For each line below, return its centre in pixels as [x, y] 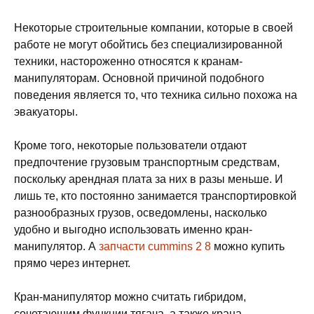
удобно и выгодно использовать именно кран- [133, 230]
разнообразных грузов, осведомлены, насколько [141, 213]
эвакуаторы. [46, 112]
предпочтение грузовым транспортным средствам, [147, 162]
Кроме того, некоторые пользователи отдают [130, 145]
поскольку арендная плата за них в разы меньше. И [149, 179]
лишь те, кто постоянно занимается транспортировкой [155, 196]
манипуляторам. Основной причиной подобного [139, 78]
